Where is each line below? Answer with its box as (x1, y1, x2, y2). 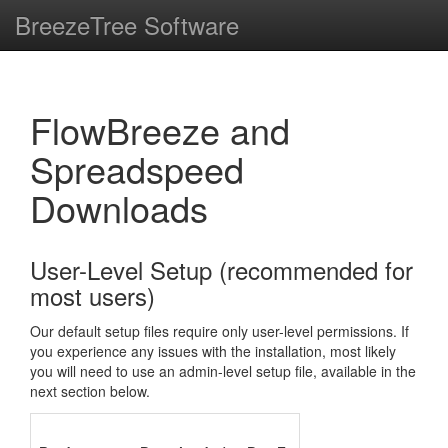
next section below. (30, 381, 150, 401)
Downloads (30, 182, 208, 233)
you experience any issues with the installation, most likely (30, 341, 396, 361)
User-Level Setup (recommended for (30, 252, 413, 287)
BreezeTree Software (15, 7, 239, 42)
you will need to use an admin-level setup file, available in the (30, 361, 416, 381)
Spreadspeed (30, 143, 244, 194)
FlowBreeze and (30, 104, 290, 155)
